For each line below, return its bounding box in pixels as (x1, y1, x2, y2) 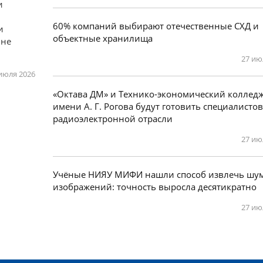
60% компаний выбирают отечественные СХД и (53, 20, 259, 32)
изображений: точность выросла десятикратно (53, 181, 257, 193)
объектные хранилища (53, 32, 153, 45)
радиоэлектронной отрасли (53, 113, 173, 125)
